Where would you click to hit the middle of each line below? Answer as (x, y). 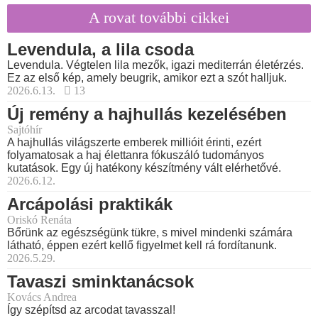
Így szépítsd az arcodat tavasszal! (91, 309)
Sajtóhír (24, 129)
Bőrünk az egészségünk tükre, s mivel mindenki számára (150, 232)
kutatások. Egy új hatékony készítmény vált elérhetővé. (144, 168)
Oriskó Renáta (39, 219)
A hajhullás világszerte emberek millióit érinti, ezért (134, 142)
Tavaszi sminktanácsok (100, 281)
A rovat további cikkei (159, 17)
